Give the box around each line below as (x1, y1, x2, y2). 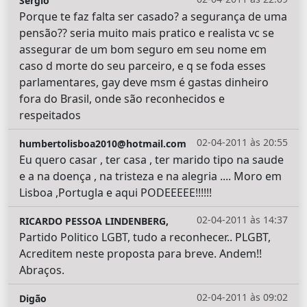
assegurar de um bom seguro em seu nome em (19, 41, 267, 57)
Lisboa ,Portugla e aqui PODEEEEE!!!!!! (19, 184, 212, 200)
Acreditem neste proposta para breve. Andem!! (19, 245, 262, 261)
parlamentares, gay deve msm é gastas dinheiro (19, 74, 269, 90)
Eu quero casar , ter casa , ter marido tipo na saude (19, 151, 284, 167)
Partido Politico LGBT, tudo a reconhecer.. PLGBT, (19, 229, 271, 245)
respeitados (19, 107, 81, 123)
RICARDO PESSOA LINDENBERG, (19, 214, 169, 228)
